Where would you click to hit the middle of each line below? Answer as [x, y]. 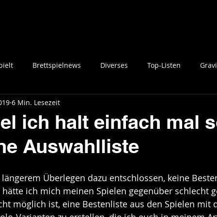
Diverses [114, 65]
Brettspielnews [57, 65]
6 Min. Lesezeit [36, 102]
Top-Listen [164, 65]
